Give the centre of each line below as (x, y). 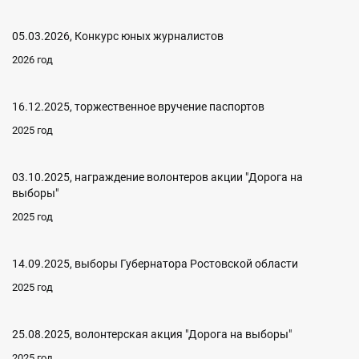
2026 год (32, 60)
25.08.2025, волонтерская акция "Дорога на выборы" (152, 334)
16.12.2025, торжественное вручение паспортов (138, 107)
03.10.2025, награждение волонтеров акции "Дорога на (157, 177)
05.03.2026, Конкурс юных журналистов (118, 36)
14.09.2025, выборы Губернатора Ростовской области (155, 264)
